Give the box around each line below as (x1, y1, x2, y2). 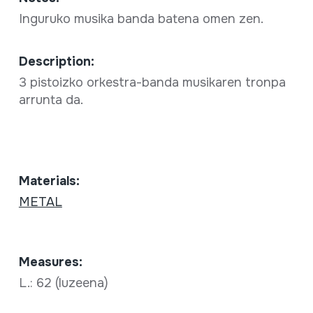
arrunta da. (18, 92, 83, 108)
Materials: (18, 173, 80, 189)
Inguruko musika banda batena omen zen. (18, 10, 267, 27)
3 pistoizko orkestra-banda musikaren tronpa (18, 74, 286, 90)
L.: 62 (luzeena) (18, 275, 112, 291)
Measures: (18, 254, 82, 270)
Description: (18, 53, 94, 69)
